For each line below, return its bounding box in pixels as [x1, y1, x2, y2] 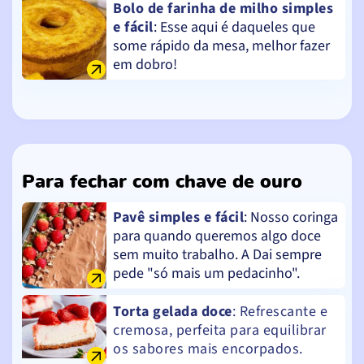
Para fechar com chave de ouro [22, 171, 302, 192]
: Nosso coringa [244, 206, 338, 227]
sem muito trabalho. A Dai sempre [113, 244, 322, 265]
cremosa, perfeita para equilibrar [113, 320, 327, 341]
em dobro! [113, 54, 177, 75]
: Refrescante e [232, 301, 327, 323]
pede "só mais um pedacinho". [113, 262, 300, 284]
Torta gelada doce [113, 301, 232, 323]
